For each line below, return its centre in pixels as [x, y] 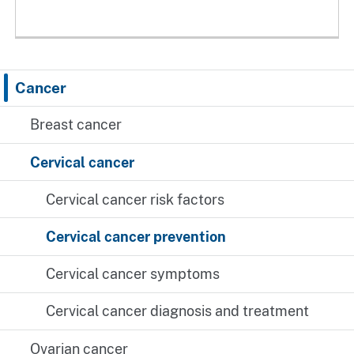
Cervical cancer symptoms [132, 274]
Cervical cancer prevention [136, 237]
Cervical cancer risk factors [135, 199]
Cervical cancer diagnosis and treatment [177, 311]
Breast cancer [76, 125]
